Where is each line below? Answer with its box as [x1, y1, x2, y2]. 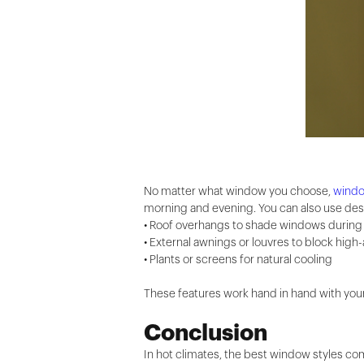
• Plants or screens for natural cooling [144, 253, 333, 266]
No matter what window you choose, [144, 185, 334, 197]
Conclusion [144, 321, 268, 344]
